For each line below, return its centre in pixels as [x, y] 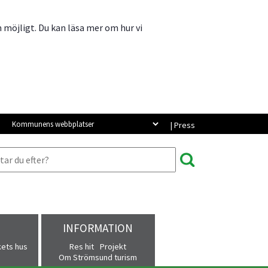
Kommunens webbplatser [62, 123]
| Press [182, 125]
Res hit [82, 247]
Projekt [113, 247]
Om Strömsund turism [98, 258]
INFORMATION [98, 228]
